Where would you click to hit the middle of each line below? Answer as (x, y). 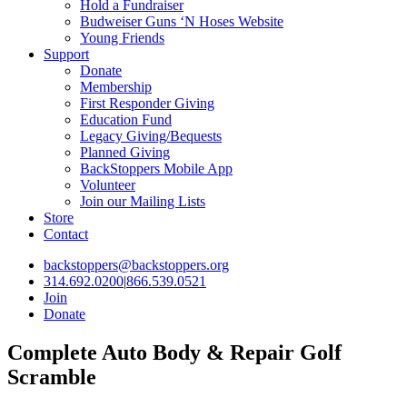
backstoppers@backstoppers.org (136, 265)
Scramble (52, 377)
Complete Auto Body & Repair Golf (174, 352)
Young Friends (122, 38)
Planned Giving (125, 152)
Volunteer (108, 185)
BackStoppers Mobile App (156, 169)
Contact (66, 234)
